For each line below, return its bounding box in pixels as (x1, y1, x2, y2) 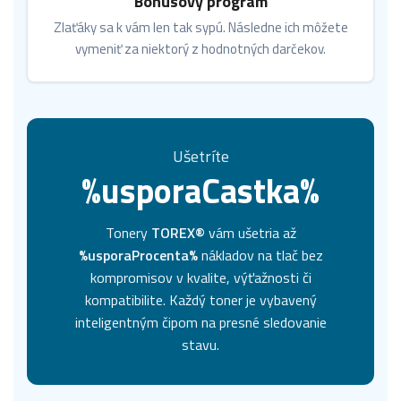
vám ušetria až (204, 221, 296, 243)
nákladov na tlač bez (197, 243, 323, 266)
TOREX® (150, 221, 205, 243)
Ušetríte (172, 143, 229, 168)
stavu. (182, 333, 219, 355)
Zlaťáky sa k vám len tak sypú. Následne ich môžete (53, 16, 348, 38)
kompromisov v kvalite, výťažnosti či (90, 266, 311, 288)
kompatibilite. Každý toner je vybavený (84, 288, 317, 311)
